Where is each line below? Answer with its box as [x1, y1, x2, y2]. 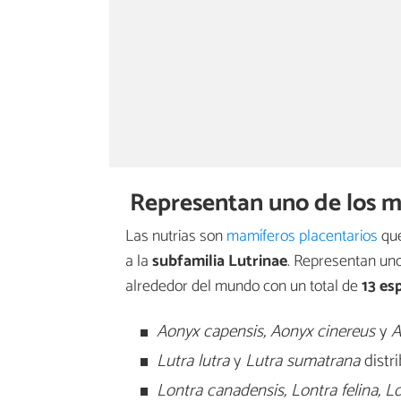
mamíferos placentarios [226, 223, 378, 251]
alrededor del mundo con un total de [125, 273, 362, 301]
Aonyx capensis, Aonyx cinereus [156, 318, 375, 346]
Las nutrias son [125, 223, 226, 251]
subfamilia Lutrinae [152, 248, 287, 276]
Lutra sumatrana [244, 347, 360, 376]
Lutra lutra [156, 347, 229, 376]
